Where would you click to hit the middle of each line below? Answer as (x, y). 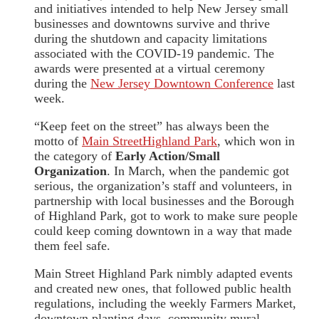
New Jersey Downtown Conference (182, 84)
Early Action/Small (168, 156)
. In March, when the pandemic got (198, 171)
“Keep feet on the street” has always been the (152, 126)
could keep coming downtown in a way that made (163, 231)
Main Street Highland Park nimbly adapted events (163, 274)
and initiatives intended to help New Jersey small (161, 9)
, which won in (256, 141)
